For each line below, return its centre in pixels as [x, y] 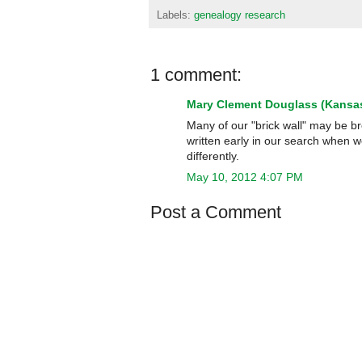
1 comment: [196, 74]
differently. [213, 156]
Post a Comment [216, 212]
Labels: [175, 15]
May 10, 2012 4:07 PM [245, 177]
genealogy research [240, 15]
